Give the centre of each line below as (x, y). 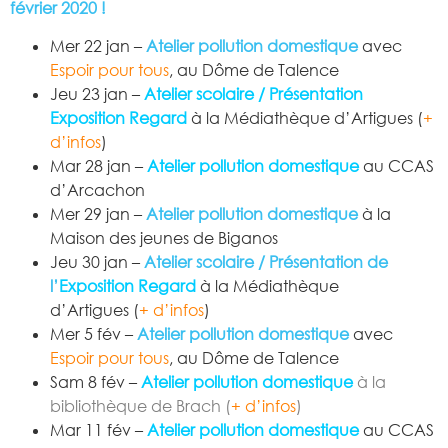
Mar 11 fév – (98, 430)
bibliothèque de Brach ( (140, 406)
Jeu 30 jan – (97, 262)
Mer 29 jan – (98, 214)
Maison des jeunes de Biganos (164, 238)
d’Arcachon (97, 190)
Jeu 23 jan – (97, 94)
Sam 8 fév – (95, 382)
